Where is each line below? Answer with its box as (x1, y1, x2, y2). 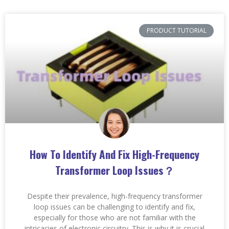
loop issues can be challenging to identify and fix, (34, 201, 195, 212)
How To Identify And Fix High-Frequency (30, 146, 199, 162)
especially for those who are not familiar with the (33, 212, 196, 222)
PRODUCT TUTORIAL (146, 26, 207, 35)
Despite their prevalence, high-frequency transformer (27, 191, 202, 201)
